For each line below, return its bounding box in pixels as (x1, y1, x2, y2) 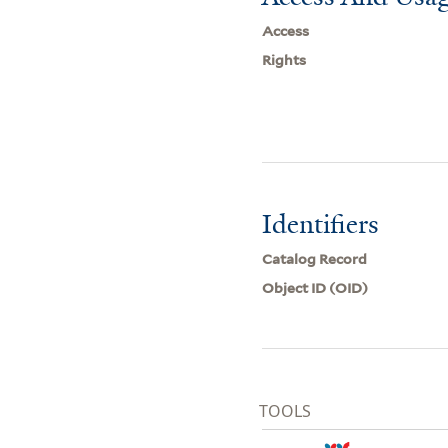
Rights (262, 51, 307, 68)
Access (262, 22, 310, 39)
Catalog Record (262, 250, 368, 267)
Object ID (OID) (262, 279, 369, 296)
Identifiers (262, 206, 380, 241)
